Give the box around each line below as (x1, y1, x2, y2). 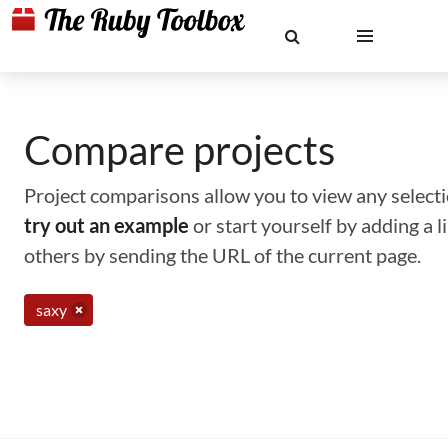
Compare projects (24, 126, 335, 174)
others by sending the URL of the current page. (24, 243, 421, 267)
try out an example (24, 213, 189, 237)
